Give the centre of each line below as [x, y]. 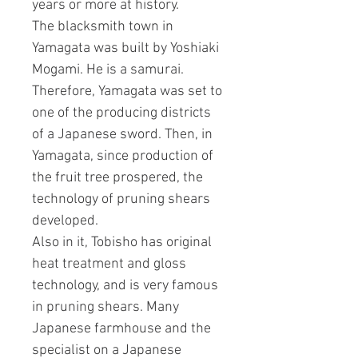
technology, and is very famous [125, 286]
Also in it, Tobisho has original [122, 243]
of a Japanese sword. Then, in [122, 135]
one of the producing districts [121, 113]
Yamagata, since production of [123, 157]
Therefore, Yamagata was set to [127, 92]
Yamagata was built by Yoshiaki [125, 49]
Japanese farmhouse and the [121, 329]
